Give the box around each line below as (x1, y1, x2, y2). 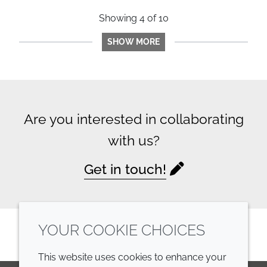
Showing (98, 13, 139, 24)
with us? (107, 132, 160, 148)
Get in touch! (83, 161, 166, 177)
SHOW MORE (107, 37, 160, 46)
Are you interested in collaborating (23, 111, 244, 127)
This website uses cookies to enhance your (38, 252, 226, 263)
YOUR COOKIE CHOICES (38, 221, 205, 239)
